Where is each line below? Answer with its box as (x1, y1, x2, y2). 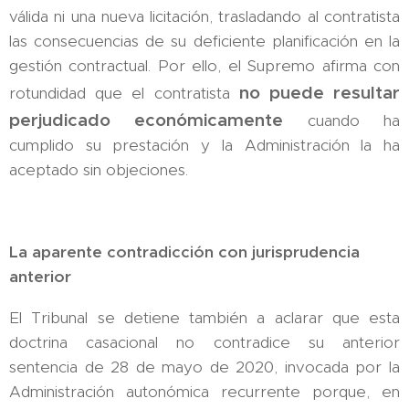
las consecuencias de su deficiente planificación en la (9, 30, 400, 51)
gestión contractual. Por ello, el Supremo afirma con (9, 55, 400, 76)
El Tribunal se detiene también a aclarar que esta (9, 307, 400, 328)
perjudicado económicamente (9, 108, 284, 131)
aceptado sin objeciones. (9, 159, 188, 180)
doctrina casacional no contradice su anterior (9, 331, 400, 352)
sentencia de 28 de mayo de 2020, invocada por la (9, 356, 400, 377)
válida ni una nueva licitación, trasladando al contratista (9, 5, 400, 26)
